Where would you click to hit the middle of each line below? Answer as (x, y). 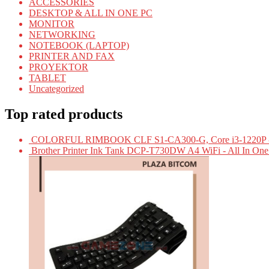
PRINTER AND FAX (72, 56)
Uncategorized (56, 89)
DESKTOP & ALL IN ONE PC (91, 13)
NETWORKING (62, 35)
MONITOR (52, 24)
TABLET (47, 78)
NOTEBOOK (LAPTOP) (79, 46)
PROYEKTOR (59, 67)
